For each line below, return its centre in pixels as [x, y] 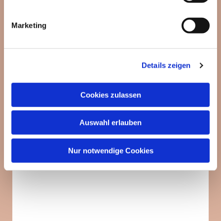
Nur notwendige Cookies [110, 150]
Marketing [29, 25]
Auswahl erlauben [110, 122]
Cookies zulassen [110, 95]
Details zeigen [166, 65]
